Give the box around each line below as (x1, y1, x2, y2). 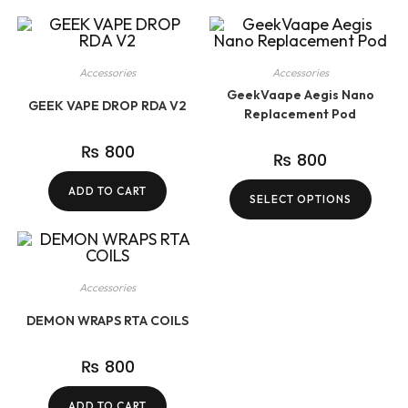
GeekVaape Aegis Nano (226, 87, 374, 104)
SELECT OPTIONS (249, 192, 352, 207)
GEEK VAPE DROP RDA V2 (28, 97, 188, 115)
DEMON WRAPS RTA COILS (26, 311, 189, 329)
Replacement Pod (244, 106, 357, 123)
